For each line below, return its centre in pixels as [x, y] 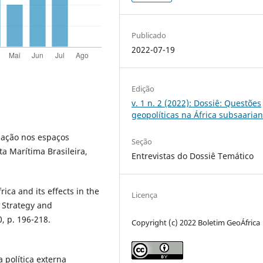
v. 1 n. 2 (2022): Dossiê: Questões [197, 103]
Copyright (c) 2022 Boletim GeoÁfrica [196, 222]
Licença [145, 195]
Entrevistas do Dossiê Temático [193, 156]
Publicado [149, 35]
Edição [143, 88]
